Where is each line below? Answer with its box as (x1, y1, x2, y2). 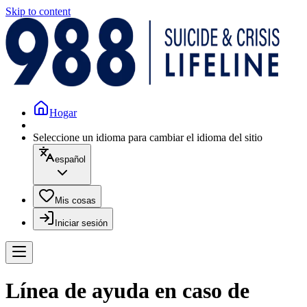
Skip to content (5, 5, 71, 17)
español (55, 154, 86, 164)
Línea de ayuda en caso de (5, 278, 249, 304)
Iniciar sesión (55, 218, 108, 228)
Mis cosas (55, 195, 96, 206)
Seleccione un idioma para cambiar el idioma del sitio (33, 132, 262, 143)
